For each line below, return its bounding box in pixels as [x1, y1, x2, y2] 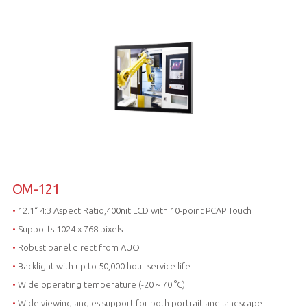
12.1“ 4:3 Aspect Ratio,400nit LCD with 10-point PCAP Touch [17, 205, 251, 215]
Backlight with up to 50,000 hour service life [17, 260, 191, 271]
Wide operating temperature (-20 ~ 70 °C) [17, 279, 185, 289]
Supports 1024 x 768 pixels [17, 223, 123, 234]
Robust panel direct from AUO [17, 242, 140, 252]
